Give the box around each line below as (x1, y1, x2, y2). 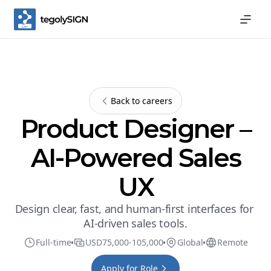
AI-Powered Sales (30, 142, 241, 174)
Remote (217, 237, 248, 248)
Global (177, 237, 203, 248)
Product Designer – (20, 113, 251, 145)
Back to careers (111, 94, 172, 106)
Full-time (35, 237, 71, 248)
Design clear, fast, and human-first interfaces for (15, 201, 253, 216)
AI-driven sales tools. (83, 216, 188, 230)
